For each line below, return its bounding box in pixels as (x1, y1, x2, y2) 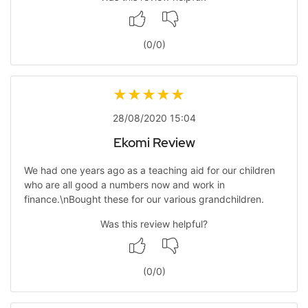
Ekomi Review (113, 134, 195, 152)
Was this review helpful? (100, 217, 208, 230)
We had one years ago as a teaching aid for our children (23, 164, 275, 176)
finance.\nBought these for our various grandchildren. (23, 192, 264, 205)
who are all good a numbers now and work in (23, 178, 225, 190)
